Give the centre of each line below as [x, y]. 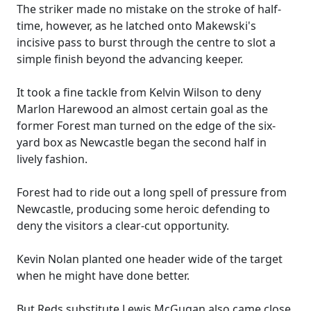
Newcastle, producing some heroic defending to [143, 209]
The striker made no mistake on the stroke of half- [149, 9]
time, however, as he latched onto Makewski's [136, 26]
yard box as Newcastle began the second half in [142, 142]
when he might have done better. [103, 276]
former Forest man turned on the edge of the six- [146, 126]
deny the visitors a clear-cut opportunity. [123, 226]
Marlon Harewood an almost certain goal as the [142, 109]
